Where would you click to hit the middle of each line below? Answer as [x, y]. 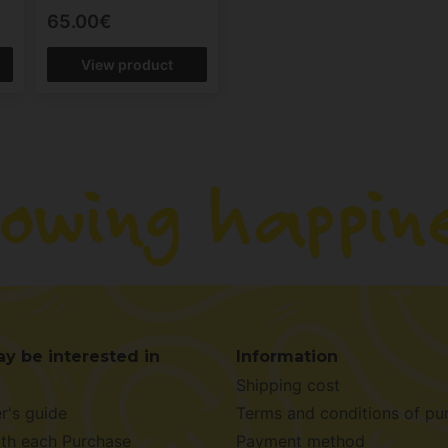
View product [127, 64]
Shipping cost [288, 385]
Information [287, 357]
